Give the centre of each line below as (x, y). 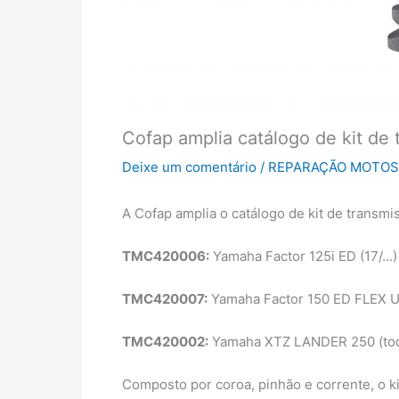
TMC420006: (166, 256)
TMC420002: (165, 342)
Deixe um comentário (189, 167)
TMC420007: (165, 299)
